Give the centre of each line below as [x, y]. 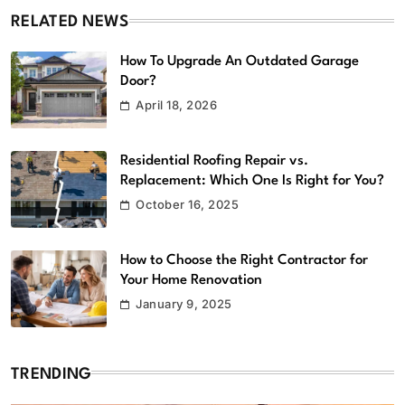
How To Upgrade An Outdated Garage [240, 62]
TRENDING [52, 374]
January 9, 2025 [184, 304]
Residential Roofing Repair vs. [214, 161]
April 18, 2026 [177, 105]
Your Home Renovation [191, 281]
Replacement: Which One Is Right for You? [252, 181]
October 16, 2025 [188, 205]
